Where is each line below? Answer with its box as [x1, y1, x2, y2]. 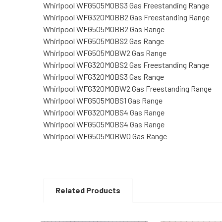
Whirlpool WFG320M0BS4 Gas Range [43, 107, 165, 117]
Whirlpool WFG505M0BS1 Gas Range [43, 95, 163, 105]
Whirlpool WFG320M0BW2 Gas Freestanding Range [43, 83, 212, 93]
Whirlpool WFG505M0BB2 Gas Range [43, 24, 165, 34]
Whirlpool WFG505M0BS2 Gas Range [43, 36, 164, 46]
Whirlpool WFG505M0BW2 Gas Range [43, 48, 166, 57]
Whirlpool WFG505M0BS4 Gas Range [43, 119, 165, 129]
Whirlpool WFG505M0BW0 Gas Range [43, 131, 167, 141]
